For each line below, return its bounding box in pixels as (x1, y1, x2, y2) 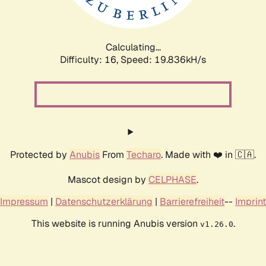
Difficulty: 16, (60, 53, 121, 66)
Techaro (126, 148, 161, 161)
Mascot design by (68, 173, 148, 186)
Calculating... (105, 40, 161, 53)
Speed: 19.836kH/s (121, 53, 206, 66)
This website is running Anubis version (31, 217, 200, 230)
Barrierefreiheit (160, 195, 224, 208)
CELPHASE (148, 173, 197, 186)
